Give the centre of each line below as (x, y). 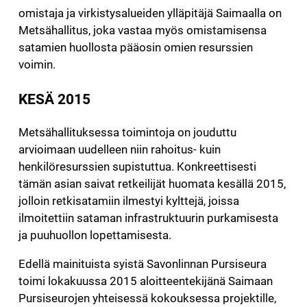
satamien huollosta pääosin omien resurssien (135, 48)
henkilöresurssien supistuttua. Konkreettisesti (137, 166)
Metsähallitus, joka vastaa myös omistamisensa (142, 30)
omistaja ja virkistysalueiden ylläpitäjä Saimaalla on (150, 13)
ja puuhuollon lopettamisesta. (95, 235)
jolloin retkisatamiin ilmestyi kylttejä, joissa (128, 200)
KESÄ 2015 (54, 99)
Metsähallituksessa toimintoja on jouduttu (127, 132)
